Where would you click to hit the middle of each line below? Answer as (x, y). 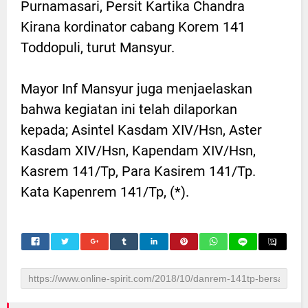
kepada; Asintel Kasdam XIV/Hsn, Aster (141, 130)
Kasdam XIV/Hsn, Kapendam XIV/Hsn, (138, 151)
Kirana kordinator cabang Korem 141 (133, 27)
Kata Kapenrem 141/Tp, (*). (105, 192)
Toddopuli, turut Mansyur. (98, 48)
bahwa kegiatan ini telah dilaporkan (129, 110)
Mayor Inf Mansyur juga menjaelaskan (136, 89)
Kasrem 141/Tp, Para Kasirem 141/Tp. (138, 172)
